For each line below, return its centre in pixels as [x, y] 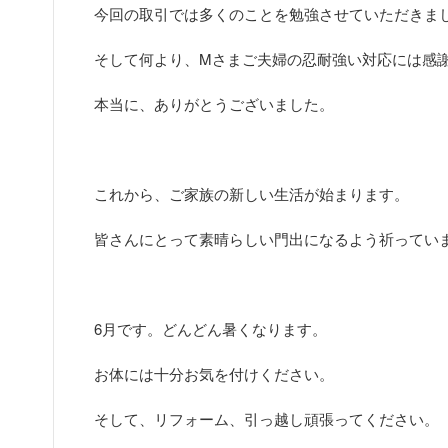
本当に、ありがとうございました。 [214, 103]
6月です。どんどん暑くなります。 [210, 328]
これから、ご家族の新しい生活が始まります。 [251, 193]
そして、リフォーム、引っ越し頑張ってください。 [266, 418]
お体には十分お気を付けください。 [214, 373]
